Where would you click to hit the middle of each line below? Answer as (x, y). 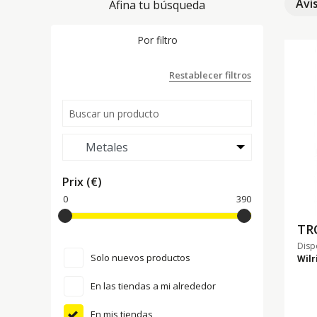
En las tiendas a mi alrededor (153, 286)
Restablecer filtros (210, 75)
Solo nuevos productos (140, 258)
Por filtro (157, 40)
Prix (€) (82, 182)
